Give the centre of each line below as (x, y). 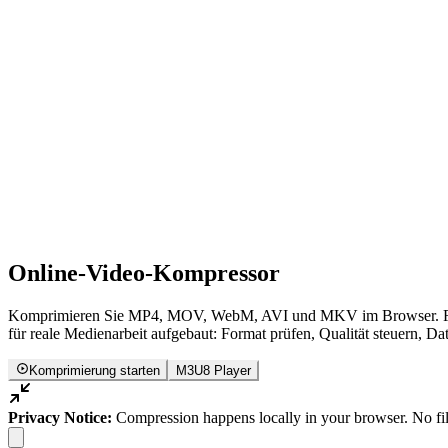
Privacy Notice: (60, 418)
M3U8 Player (214, 371)
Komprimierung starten (95, 371)
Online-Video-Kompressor (144, 272)
